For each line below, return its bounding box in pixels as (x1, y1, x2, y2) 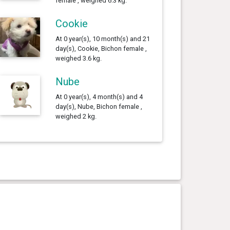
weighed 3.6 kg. (55, 54, 102, 62)
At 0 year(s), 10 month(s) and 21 (55, 34, 150, 43)
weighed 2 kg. (55, 112, 97, 120)
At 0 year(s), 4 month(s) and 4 (55, 92, 143, 101)
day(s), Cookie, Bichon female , (55, 44, 147, 52)
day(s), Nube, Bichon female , (55, 102, 142, 110)
